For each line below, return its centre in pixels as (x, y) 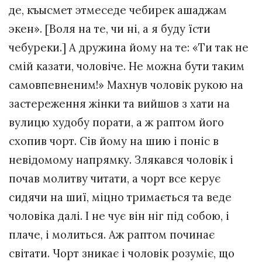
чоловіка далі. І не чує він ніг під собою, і (119, 216)
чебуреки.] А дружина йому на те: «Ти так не (129, 48)
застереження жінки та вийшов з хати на (119, 104)
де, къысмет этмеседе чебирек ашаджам (118, 10)
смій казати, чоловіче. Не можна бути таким (127, 66)
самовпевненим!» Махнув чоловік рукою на (126, 85)
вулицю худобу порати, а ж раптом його (116, 123)
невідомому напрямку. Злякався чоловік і (121, 160)
